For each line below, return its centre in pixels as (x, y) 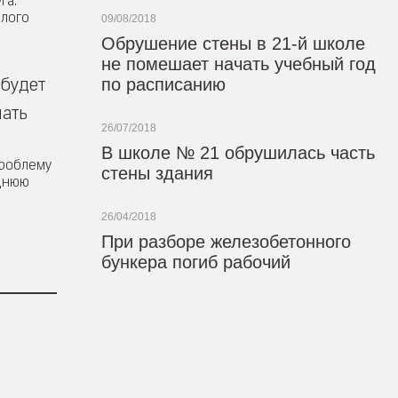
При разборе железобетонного (226, 242)
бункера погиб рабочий (195, 262)
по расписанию (163, 84)
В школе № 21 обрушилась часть (238, 153)
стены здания (157, 173)
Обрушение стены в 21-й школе (233, 44)
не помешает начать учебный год (238, 64)
